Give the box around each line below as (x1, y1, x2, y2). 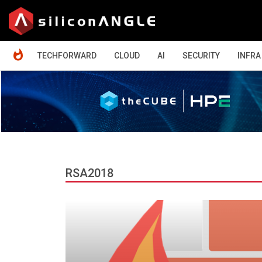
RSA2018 (65, 166, 113, 180)
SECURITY (182, 51, 220, 60)
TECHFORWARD (37, 51, 96, 60)
